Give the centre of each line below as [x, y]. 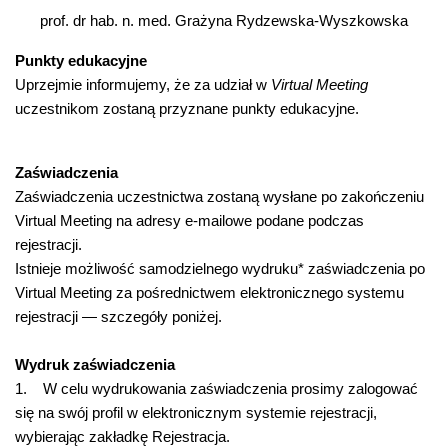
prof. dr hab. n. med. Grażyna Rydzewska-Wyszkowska [224, 20]
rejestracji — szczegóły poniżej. [118, 316]
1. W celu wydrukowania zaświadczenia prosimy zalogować [216, 388]
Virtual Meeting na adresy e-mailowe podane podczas [189, 220]
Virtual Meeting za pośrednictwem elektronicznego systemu [209, 292]
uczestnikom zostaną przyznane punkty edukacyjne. [187, 108]
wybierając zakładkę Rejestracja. [122, 436]
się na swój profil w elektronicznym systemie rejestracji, [196, 412]
